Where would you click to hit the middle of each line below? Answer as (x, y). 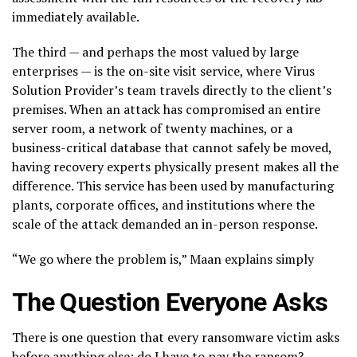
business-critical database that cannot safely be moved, (172, 148)
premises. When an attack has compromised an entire (166, 110)
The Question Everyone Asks (170, 302)
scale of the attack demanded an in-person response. (165, 224)
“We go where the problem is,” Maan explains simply (163, 259)
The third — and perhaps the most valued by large (155, 52)
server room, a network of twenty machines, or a (152, 129)
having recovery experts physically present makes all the (175, 167)
